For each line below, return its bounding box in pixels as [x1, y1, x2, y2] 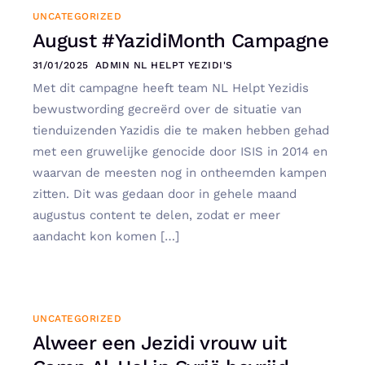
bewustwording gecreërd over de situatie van [33, 101, 301, 117]
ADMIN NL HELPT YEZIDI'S [95, 59, 233, 71]
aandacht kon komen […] [33, 228, 179, 244]
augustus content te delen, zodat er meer [33, 207, 280, 222]
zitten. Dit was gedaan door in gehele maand [33, 186, 297, 201]
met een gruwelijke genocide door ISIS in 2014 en [33, 143, 328, 159]
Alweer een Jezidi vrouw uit [33, 332, 287, 355]
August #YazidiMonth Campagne [33, 29, 328, 52]
